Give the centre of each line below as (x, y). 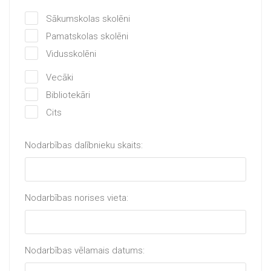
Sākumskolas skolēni (88, 19)
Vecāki (60, 77)
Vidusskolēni (71, 54)
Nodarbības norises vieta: (77, 198)
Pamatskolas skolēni (87, 36)
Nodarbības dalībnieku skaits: (84, 145)
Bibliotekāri (68, 95)
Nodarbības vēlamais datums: (85, 250)
